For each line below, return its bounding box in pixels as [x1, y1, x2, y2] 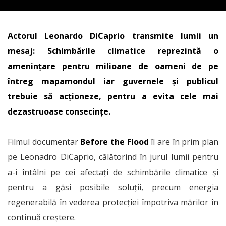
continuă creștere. [8, 212, 76, 223]
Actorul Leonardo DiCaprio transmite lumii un [8, 30, 218, 41]
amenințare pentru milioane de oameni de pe [8, 61, 218, 72]
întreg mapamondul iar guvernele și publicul [8, 76, 218, 87]
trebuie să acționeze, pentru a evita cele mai [8, 91, 218, 102]
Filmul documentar [8, 136, 81, 147]
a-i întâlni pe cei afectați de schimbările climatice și [8, 166, 218, 178]
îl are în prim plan [148, 136, 219, 147]
